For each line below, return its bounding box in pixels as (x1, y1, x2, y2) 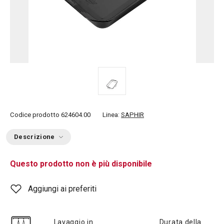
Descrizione (14, 133, 55, 140)
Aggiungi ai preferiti (28, 184, 96, 193)
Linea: (102, 111, 121, 118)
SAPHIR (121, 111, 144, 118)
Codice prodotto (10, 111, 59, 118)
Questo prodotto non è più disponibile (10, 159, 152, 168)
